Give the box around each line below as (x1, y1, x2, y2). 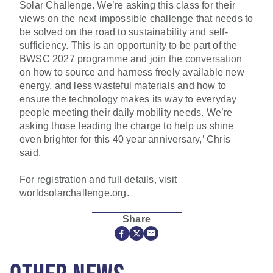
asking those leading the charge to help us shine (19, 120, 234, 131)
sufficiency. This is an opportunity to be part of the (19, 40, 238, 51)
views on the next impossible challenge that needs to (19, 13, 253, 24)
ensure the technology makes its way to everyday (19, 93, 237, 104)
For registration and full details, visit (19, 174, 177, 185)
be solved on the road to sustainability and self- (19, 26, 228, 37)
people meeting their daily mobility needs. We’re (19, 107, 233, 118)
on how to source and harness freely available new (19, 66, 244, 77)
